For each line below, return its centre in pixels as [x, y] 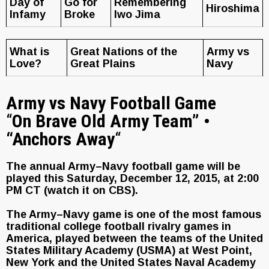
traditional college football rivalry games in [119, 226]
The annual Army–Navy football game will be [123, 166]
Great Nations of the [124, 52]
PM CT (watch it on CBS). [72, 190]
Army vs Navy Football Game [111, 103]
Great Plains [103, 64]
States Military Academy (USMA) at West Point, [129, 250]
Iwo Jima [137, 14]
